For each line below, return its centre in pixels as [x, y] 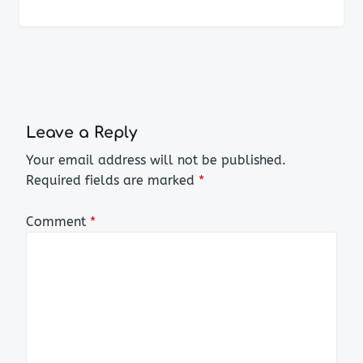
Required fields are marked [112, 181]
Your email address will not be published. [156, 160]
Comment [58, 221]
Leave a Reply [81, 132]
